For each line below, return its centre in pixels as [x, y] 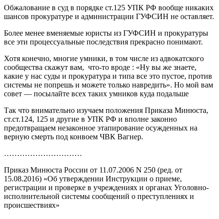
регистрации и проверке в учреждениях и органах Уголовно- [106, 187]
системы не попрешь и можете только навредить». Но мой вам [109, 85]
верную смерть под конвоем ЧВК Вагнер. [74, 136]
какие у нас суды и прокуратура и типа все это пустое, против [108, 76]
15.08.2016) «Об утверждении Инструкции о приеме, [93, 178]
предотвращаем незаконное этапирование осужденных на [101, 128]
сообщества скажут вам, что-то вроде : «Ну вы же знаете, [100, 67]
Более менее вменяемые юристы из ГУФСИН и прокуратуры [106, 33]
